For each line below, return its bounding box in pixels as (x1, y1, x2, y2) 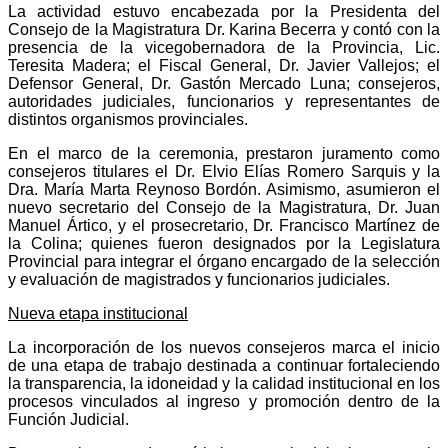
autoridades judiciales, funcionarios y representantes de (8, 92, 440, 110)
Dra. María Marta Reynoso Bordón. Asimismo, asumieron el (8, 180, 440, 198)
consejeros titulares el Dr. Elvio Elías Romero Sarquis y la (8, 162, 440, 180)
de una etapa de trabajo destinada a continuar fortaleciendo (8, 356, 440, 374)
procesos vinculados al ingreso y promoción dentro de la (8, 392, 440, 410)
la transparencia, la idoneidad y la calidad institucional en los (8, 374, 440, 392)
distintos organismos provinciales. (8, 110, 248, 128)
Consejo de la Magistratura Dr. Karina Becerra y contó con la (8, 20, 440, 38)
